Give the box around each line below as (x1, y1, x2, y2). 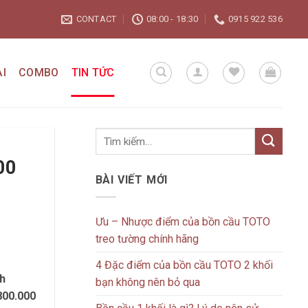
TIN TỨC (71, 66, 115, 79)
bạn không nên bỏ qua (95, 275, 200, 289)
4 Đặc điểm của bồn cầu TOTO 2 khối (95, 258, 273, 272)
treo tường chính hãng (95, 232, 199, 245)
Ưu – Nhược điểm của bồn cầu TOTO (95, 214, 270, 228)
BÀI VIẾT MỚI (95, 173, 168, 186)
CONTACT (76, 14, 117, 24)
